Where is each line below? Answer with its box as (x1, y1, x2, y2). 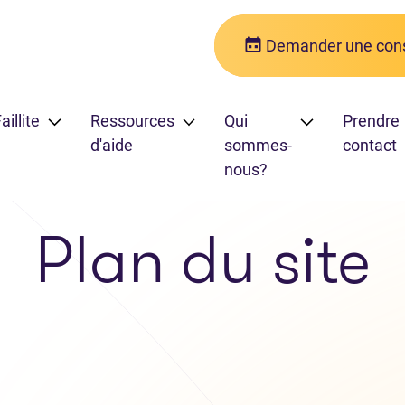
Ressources (89, 111, 174, 131)
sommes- (224, 136, 293, 155)
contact (342, 136, 397, 155)
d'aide (89, 136, 133, 155)
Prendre (342, 111, 400, 131)
